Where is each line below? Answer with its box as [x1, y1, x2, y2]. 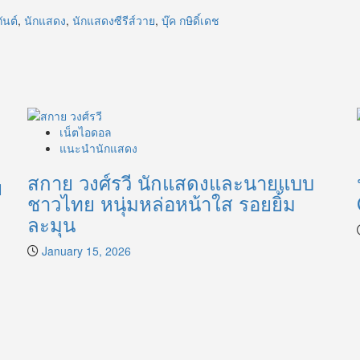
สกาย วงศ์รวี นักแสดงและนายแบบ [27, 167, 314, 196]
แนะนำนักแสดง [59, 139, 137, 156]
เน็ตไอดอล [59, 123, 112, 140]
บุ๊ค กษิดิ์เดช [162, 12, 219, 29]
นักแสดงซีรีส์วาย [72, 12, 155, 29]
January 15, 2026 [42, 242, 131, 259]
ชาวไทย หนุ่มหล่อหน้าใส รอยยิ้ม [27, 188, 296, 217]
